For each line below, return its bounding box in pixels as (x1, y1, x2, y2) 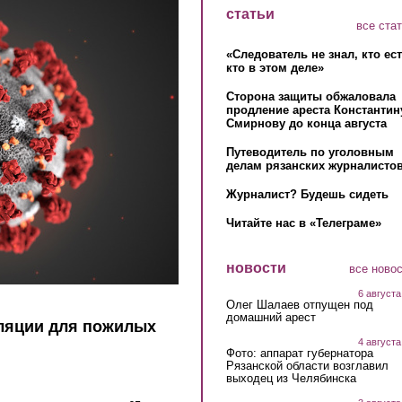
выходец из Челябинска (225, 371, 356, 385)
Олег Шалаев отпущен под (225, 297, 373, 311)
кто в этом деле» (225, 61, 324, 75)
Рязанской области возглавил (225, 358, 389, 372)
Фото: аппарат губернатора (225, 345, 373, 360)
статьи (225, 6, 275, 22)
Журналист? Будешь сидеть (225, 188, 389, 202)
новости (225, 260, 286, 276)
